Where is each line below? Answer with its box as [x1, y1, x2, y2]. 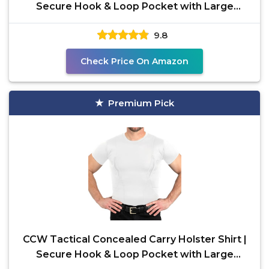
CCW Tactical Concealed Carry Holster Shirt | [22, 234, 247, 245]
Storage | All [104, 16, 165, 27]
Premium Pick [108, 97, 174, 109]
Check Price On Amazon [80, 56, 189, 67]
